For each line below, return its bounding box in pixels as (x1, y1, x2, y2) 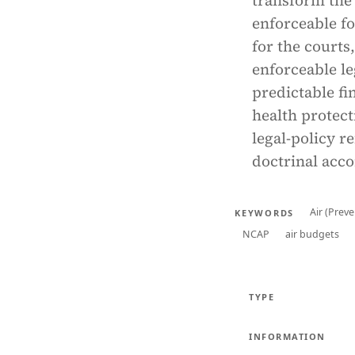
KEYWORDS (235, 206, 295, 219)
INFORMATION (249, 330, 326, 342)
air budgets (285, 227, 339, 241)
